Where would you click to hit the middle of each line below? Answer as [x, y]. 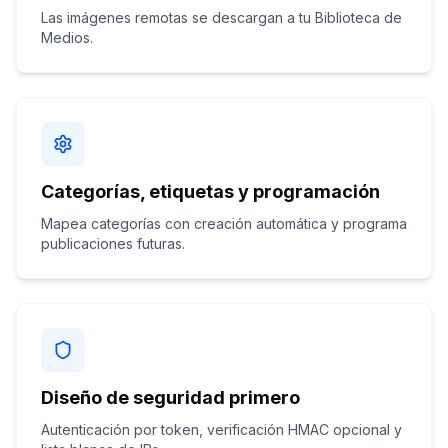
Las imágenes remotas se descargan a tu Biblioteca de [221, 17]
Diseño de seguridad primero [170, 397]
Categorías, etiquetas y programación [210, 191]
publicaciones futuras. [113, 243]
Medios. [67, 37]
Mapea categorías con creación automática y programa [224, 223]
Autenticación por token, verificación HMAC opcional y [221, 429]
